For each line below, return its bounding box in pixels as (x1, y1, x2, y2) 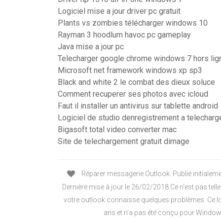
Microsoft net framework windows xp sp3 (58, 66, 202, 75)
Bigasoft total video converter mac (58, 125, 177, 134)
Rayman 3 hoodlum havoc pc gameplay (58, 30, 191, 39)
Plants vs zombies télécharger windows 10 (58, 18, 208, 28)
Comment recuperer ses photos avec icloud (58, 89, 208, 99)
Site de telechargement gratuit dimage (58, 137, 189, 146)
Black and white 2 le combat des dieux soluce (58, 77, 215, 87)
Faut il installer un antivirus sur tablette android (58, 101, 218, 110)
